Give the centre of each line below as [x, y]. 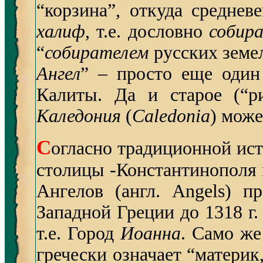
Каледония [79, 116]
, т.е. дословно [147, 31]
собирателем [97, 53]
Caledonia [171, 116]
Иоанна [151, 233]
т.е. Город [79, 233]
